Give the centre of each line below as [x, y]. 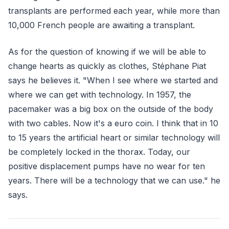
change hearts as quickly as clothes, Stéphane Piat [107, 66]
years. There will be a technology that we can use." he [114, 180]
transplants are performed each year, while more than [114, 11]
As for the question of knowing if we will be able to [107, 52]
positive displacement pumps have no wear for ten [107, 166]
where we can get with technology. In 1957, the [100, 95]
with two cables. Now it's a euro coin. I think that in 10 [113, 123]
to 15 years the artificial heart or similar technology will [114, 138]
